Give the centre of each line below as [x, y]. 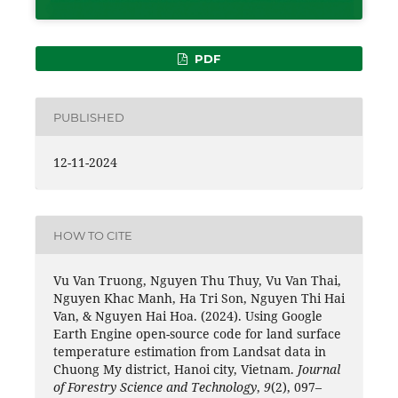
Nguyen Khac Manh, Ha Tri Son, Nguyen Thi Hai [199, 298]
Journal [319, 370]
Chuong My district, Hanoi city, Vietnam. [175, 370]
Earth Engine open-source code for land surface [197, 334]
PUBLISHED [89, 117]
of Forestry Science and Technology [155, 387]
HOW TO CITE [93, 235]
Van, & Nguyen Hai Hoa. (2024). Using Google [188, 316]
